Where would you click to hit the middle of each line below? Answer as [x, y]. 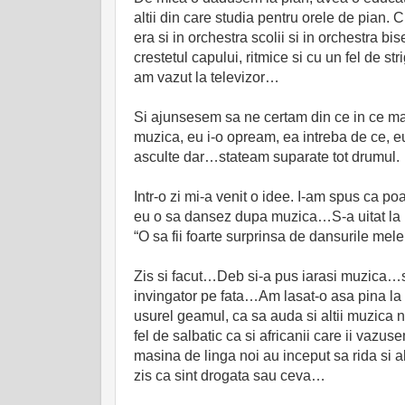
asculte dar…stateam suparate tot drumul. [267, 157]
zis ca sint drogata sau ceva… [230, 376]
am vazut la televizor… [207, 78]
